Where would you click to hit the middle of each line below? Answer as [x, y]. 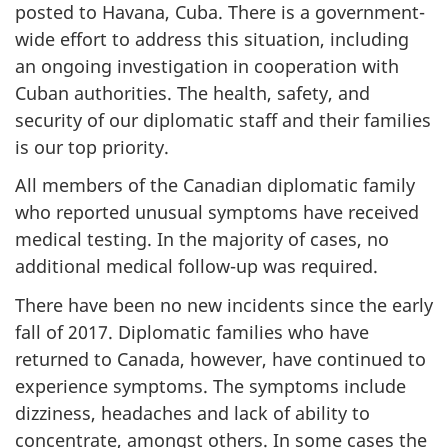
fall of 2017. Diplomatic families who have [192, 331]
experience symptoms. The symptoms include [210, 385]
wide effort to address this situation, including [212, 38]
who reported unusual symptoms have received [217, 212]
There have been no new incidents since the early [224, 304]
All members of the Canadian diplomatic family [215, 185]
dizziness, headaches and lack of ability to [192, 412]
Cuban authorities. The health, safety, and [192, 92]
